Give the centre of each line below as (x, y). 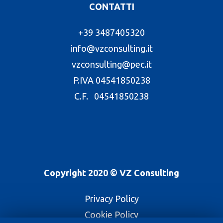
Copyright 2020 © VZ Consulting (111, 172)
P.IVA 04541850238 (111, 80)
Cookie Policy (111, 214)
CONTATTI (111, 6)
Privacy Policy (111, 198)
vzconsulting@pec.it (111, 64)
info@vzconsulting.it (111, 48)
